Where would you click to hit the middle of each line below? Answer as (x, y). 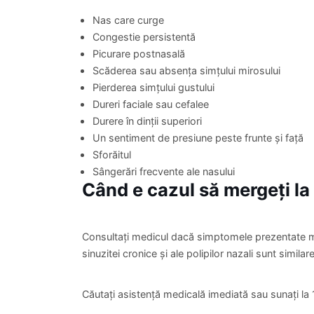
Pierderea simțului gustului (153, 87)
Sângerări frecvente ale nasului (164, 171)
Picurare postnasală (139, 53)
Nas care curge (128, 20)
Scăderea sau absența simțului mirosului (186, 70)
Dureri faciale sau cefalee (151, 104)
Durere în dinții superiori (147, 121)
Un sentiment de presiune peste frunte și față (198, 137)
